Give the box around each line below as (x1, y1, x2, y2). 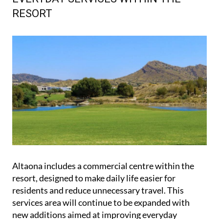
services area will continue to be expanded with (12, 197, 190, 208)
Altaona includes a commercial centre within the (12, 160, 194, 171)
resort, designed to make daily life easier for (12, 172, 175, 183)
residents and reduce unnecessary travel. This (12, 184, 184, 196)
